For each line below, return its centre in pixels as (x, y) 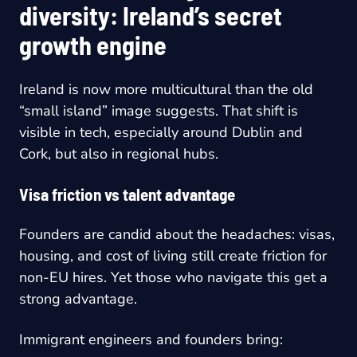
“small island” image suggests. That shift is (159, 110)
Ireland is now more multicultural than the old (166, 89)
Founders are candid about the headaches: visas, (177, 234)
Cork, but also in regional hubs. (119, 153)
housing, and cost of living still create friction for (173, 255)
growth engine (93, 44)
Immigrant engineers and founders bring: (151, 339)
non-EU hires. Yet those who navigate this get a (173, 277)
